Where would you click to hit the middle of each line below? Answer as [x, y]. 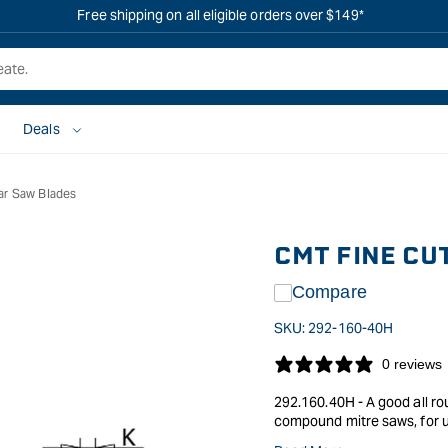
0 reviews [412, 364]
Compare [329, 292]
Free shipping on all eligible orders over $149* [220, 15]
